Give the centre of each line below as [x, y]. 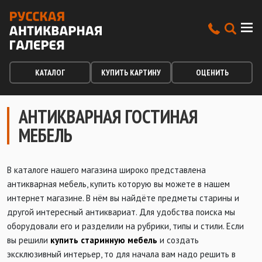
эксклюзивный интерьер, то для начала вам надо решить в [121, 254]
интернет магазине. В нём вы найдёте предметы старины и [123, 198]
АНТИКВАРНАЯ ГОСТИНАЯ [108, 116]
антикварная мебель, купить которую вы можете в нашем [118, 184]
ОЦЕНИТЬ [212, 73]
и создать [178, 240]
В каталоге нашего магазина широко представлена [106, 170]
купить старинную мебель [104, 240]
